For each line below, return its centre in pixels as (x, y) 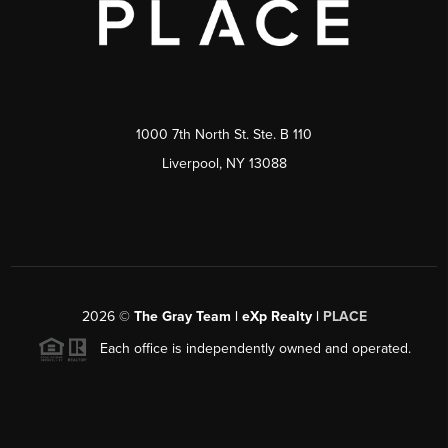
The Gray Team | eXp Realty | (228, 316)
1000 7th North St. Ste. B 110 (224, 134)
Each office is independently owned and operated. (249, 348)
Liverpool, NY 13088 (224, 163)
